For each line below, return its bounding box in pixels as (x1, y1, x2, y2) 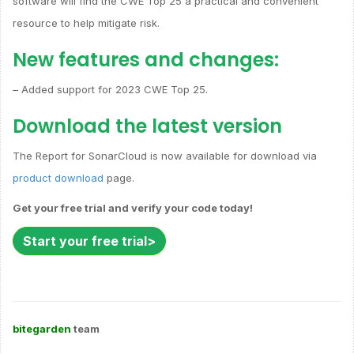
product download (13, 171, 104, 184)
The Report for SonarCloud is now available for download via (13, 149, 317, 162)
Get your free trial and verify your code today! (13, 201, 253, 214)
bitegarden (13, 322, 71, 335)
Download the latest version (13, 112, 282, 139)
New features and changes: (13, 46, 279, 73)
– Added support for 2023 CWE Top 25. (13, 82, 208, 96)
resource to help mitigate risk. (13, 16, 160, 29)
